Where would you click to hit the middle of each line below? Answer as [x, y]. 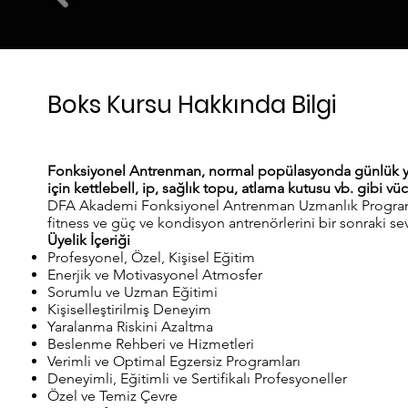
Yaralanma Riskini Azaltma [130, 326]
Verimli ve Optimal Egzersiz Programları [174, 361]
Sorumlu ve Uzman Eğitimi [133, 292]
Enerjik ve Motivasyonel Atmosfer [155, 275]
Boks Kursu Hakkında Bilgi [192, 105]
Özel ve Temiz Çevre [112, 396]
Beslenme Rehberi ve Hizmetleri [151, 344]
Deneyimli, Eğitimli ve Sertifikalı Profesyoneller [197, 378]
